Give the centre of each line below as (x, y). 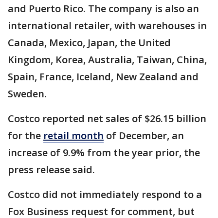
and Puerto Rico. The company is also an (103, 9)
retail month (73, 136)
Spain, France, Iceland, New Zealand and (103, 77)
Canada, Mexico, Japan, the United (89, 43)
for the (26, 136)
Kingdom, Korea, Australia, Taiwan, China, (107, 60)
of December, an (144, 136)
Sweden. (30, 94)
